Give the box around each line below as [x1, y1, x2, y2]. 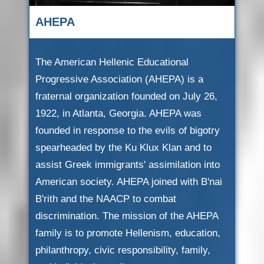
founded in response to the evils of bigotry [35, 125, 220, 136]
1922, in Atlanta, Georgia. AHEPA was [35, 108, 202, 119]
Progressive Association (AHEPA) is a [35, 74, 203, 85]
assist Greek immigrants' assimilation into [35, 159, 220, 170]
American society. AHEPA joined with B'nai [35, 176, 222, 187]
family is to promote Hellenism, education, [35, 227, 220, 239]
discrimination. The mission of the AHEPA [35, 210, 218, 222]
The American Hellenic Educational [35, 57, 189, 68]
